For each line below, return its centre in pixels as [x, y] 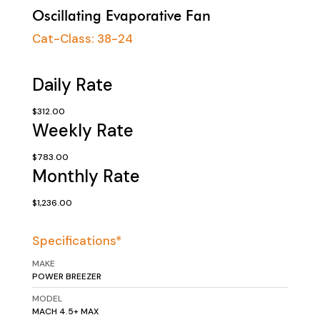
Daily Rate [72, 85]
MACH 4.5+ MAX [65, 312]
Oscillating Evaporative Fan [121, 16]
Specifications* [76, 241]
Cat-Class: [64, 39]
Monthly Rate [86, 176]
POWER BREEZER [66, 277]
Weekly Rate [82, 131]
